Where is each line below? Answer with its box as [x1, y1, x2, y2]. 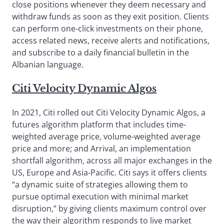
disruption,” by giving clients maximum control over [12, 202, 206, 214]
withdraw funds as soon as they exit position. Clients [12, 10, 209, 22]
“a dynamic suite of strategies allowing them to [12, 178, 188, 190]
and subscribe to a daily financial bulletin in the [12, 46, 189, 58]
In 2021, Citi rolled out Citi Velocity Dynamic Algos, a [12, 106, 205, 118]
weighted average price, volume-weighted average [12, 130, 200, 142]
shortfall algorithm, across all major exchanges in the [12, 154, 212, 166]
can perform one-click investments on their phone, [12, 22, 203, 34]
